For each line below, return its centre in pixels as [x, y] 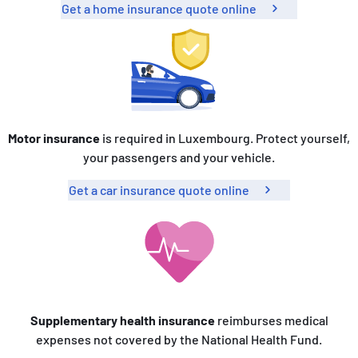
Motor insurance [54, 138]
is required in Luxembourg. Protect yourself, [225, 138]
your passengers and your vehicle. [179, 157]
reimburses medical [271, 320]
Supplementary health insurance [122, 320]
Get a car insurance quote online [159, 190]
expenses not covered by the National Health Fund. [179, 339]
